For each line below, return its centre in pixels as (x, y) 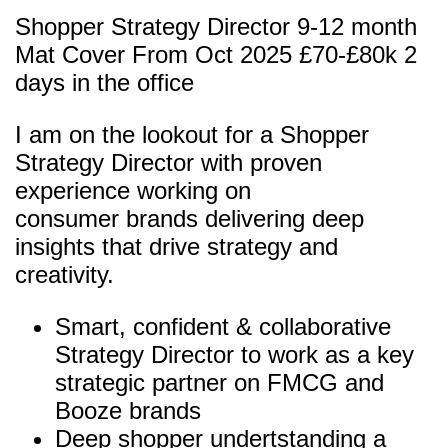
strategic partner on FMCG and (219, 383)
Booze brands (128, 411)
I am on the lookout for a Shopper (192, 135)
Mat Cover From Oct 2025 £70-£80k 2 (216, 55)
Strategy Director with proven (168, 163)
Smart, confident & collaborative (223, 327)
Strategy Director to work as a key (234, 355)
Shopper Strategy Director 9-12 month (216, 27)
